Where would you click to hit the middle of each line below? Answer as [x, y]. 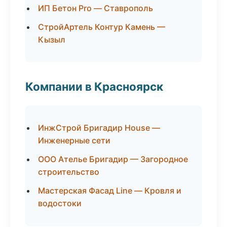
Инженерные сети [74, 140]
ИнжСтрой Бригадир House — [99, 128]
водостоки [60, 203]
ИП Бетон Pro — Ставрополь [96, 8]
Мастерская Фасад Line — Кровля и [110, 191]
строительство [69, 172]
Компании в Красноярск [94, 86]
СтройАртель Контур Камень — [102, 27]
